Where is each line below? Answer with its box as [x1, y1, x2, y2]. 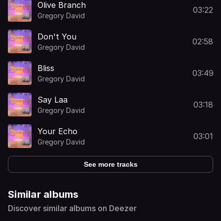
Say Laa [37, 94, 68, 105]
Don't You [37, 31, 76, 41]
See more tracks [83, 160, 138, 168]
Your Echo [37, 126, 77, 136]
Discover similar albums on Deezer [8, 203, 137, 213]
